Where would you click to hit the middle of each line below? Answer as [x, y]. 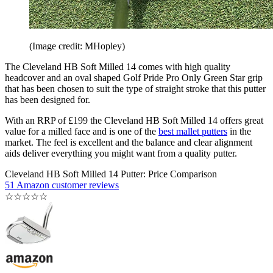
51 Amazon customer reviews [62, 185]
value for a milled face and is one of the [82, 132]
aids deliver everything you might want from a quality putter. [121, 154]
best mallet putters [193, 132]
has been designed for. [50, 100]
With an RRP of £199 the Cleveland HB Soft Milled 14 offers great [134, 121]
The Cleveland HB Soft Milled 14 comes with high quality [118, 67]
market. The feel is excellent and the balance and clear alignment [129, 143]
